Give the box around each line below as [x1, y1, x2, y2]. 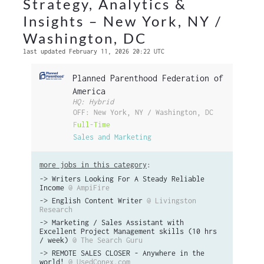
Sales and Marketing [73, 132, 152, 141]
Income [39, 183, 64, 192]
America [72, 86, 105, 96]
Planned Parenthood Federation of [72, 73, 223, 83]
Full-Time [73, 120, 111, 129]
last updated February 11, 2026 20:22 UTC [23, 48, 164, 55]
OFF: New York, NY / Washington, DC [73, 107, 214, 117]
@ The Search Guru [72, 236, 143, 245]
